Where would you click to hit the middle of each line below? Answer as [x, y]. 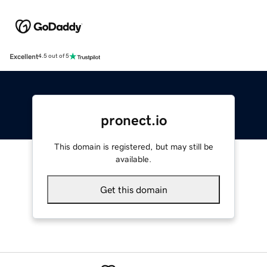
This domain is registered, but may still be [133, 146]
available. [133, 159]
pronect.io [133, 120]
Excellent [24, 56]
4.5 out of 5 [54, 56]
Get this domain [133, 189]
